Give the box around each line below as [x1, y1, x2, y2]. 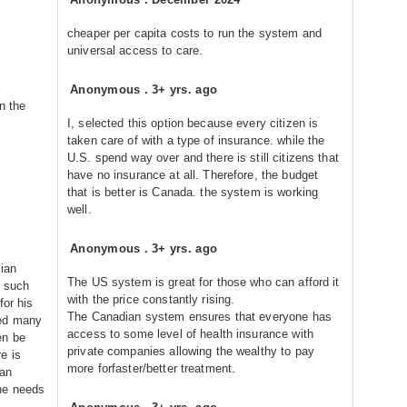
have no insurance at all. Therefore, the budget [67, 168, 319, 182]
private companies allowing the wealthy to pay [67, 344, 314, 358]
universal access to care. [67, 44, 203, 57]
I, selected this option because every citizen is [67, 116, 319, 130]
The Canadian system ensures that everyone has [67, 310, 332, 323]
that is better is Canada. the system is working [67, 185, 319, 199]
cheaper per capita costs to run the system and [67, 26, 323, 40]
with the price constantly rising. [67, 293, 235, 306]
